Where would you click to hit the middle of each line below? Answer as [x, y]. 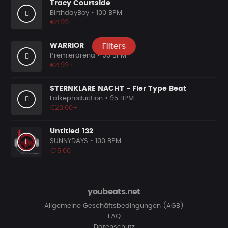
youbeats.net [114, 192]
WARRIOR [67, 46]
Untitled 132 [72, 131]
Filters [114, 47]
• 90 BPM [112, 56]
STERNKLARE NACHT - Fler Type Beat [118, 89]
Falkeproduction [76, 98]
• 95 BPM [118, 98]
